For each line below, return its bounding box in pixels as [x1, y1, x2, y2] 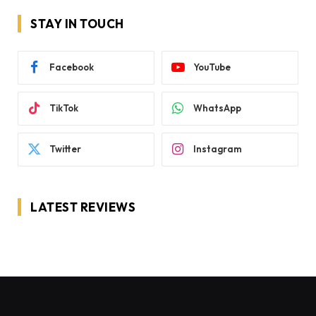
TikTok [49, 102, 78, 114]
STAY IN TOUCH [30, 16, 124, 31]
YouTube [193, 61, 231, 73]
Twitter [49, 143, 81, 155]
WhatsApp [193, 102, 241, 114]
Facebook [49, 61, 94, 73]
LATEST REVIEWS [30, 199, 136, 214]
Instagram [193, 143, 242, 155]
